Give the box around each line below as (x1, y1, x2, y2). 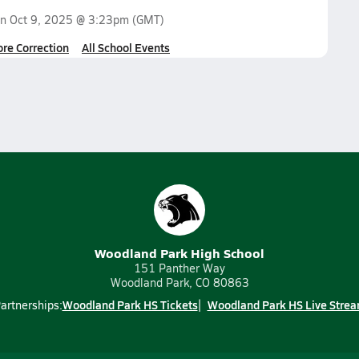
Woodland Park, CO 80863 (110, 275, 249, 290)
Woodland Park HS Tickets (62, 296, 198, 313)
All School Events (82, 39, 170, 55)
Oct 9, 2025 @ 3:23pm (10, 12, 129, 27)
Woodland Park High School (95, 244, 264, 262)
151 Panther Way (134, 260, 225, 276)
